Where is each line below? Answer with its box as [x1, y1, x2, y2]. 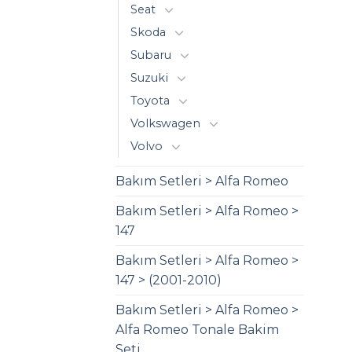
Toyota [130, 93, 170, 108]
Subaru [130, 47, 171, 62]
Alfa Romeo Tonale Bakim [115, 321, 279, 337]
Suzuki [130, 70, 168, 85]
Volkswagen [130, 115, 200, 130]
